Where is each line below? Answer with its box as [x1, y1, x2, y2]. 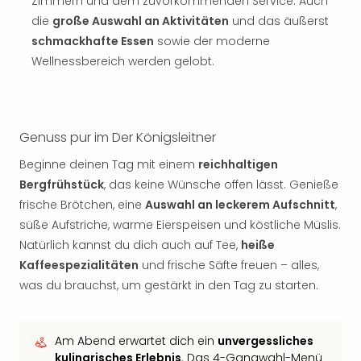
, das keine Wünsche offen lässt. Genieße [104, 176, 338, 193]
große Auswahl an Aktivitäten [52, 13, 229, 29]
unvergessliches [218, 333, 313, 349]
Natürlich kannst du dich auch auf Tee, [19, 237, 241, 253]
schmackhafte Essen [31, 33, 154, 49]
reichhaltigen [198, 156, 278, 172]
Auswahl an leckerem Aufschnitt [145, 197, 335, 213]
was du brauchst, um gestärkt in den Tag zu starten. [19, 277, 318, 293]
